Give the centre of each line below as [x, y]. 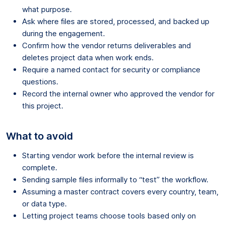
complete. [40, 167]
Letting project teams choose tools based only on [109, 215]
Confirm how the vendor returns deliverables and [106, 45]
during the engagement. [64, 33]
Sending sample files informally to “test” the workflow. [115, 179]
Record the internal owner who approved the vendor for [118, 93]
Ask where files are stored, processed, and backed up [116, 21]
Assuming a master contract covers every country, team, [120, 191]
